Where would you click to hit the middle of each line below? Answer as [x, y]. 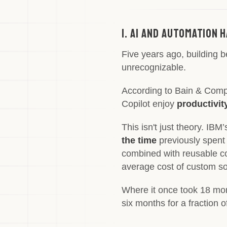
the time [139, 140]
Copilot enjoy [149, 104]
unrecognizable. [154, 67]
